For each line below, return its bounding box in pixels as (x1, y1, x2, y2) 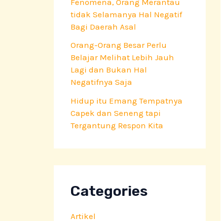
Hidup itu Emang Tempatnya (71, 96, 183, 106)
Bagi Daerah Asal (71, 21, 136, 32)
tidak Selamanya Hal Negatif (71, 9, 182, 19)
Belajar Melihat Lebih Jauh (71, 52, 174, 63)
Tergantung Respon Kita (71, 120, 163, 131)
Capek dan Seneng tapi (71, 108, 161, 118)
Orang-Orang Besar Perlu (71, 40, 167, 50)
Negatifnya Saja (71, 77, 132, 87)
